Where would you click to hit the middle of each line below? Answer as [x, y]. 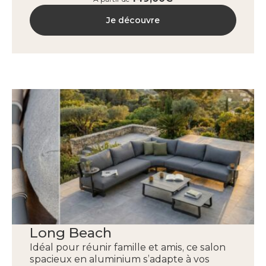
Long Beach [71, 233]
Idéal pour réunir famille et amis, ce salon [128, 247]
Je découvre [133, 20]
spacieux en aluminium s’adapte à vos [120, 259]
